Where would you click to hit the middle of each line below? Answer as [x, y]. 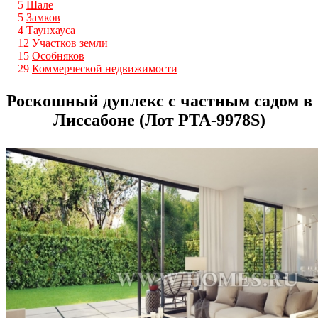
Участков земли [70, 43]
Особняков [58, 55]
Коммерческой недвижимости [105, 68]
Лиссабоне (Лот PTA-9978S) [159, 120]
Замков [43, 17]
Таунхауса [51, 30]
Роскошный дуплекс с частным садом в [159, 100]
